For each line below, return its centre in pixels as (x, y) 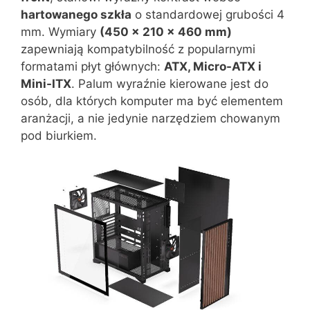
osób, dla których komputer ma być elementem (152, 101)
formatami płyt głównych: (92, 66)
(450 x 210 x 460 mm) (166, 31)
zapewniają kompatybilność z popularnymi (138, 49)
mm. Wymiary (60, 31)
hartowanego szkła (76, 14)
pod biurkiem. (59, 135)
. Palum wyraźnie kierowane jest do (170, 83)
